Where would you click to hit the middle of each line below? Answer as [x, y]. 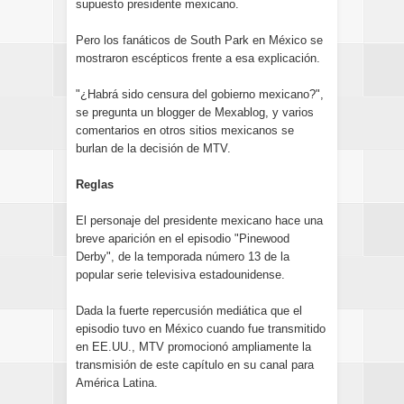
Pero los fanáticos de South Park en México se [199, 40]
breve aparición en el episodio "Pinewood [183, 239]
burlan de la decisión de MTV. [153, 148]
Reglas [95, 184]
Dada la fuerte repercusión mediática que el [189, 311]
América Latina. [117, 383]
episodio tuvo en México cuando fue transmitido [201, 329]
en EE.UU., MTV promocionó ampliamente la [193, 347]
